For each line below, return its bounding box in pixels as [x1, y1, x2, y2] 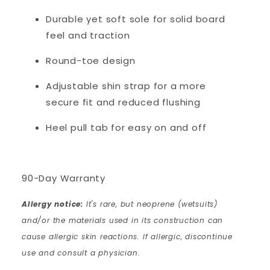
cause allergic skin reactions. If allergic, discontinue [22, 231, 233, 242]
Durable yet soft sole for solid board [46, 13, 225, 26]
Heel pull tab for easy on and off [46, 121, 207, 134]
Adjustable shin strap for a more [46, 80, 206, 93]
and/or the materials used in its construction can [22, 215, 224, 226]
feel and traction [46, 29, 130, 42]
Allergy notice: [22, 199, 83, 210]
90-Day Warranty [22, 172, 105, 185]
